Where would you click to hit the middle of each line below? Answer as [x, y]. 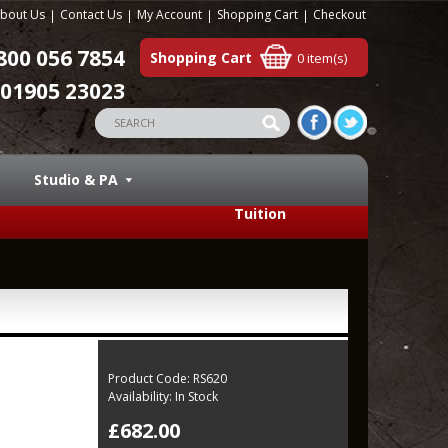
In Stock [195, 396]
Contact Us [91, 14]
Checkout [339, 14]
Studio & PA [76, 179]
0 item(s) [322, 58]
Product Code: [149, 378]
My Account [169, 14]
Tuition [259, 213]
